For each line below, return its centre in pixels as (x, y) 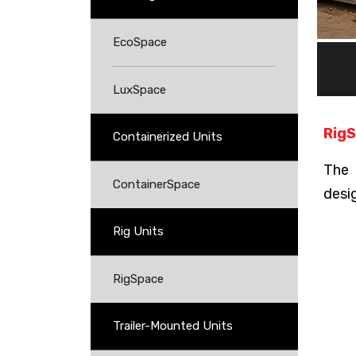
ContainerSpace (157, 184)
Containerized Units (168, 137)
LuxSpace (139, 90)
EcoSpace (140, 42)
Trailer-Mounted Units (173, 326)
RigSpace (138, 279)
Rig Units (138, 231)
